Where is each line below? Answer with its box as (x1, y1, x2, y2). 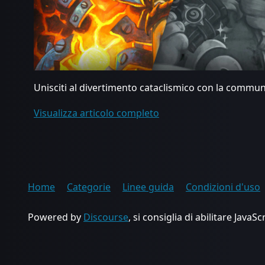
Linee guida (122, 180, 174, 193)
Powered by (28, 210, 83, 224)
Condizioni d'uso (186, 180, 260, 193)
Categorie (67, 180, 111, 193)
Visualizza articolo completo (34, 106, 159, 119)
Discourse (83, 210, 128, 224)
